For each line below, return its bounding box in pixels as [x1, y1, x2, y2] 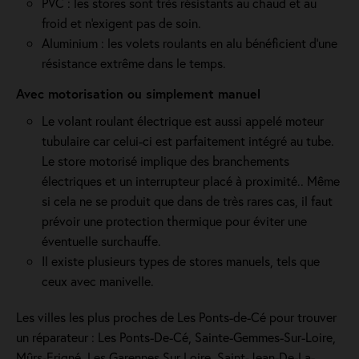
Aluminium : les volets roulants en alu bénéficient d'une [42, 34, 337, 51]
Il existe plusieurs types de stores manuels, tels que [42, 252, 320, 269]
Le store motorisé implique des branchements [42, 152, 289, 169]
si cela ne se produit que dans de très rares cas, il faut [42, 192, 333, 209]
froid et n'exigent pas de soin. [42, 14, 201, 31]
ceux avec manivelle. [42, 272, 154, 289]
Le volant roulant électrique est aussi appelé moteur [42, 112, 324, 129]
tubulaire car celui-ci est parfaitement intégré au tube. [42, 132, 334, 149]
